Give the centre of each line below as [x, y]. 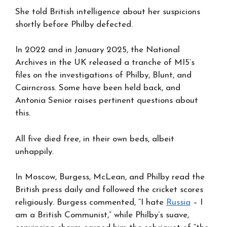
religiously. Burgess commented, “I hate [91, 202]
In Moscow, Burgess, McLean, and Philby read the [110, 177]
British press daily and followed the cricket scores [109, 190]
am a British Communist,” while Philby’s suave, [102, 215]
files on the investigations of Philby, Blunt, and [103, 75]
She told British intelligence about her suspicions [108, 12]
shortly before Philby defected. [74, 24]
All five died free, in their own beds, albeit [95, 139]
